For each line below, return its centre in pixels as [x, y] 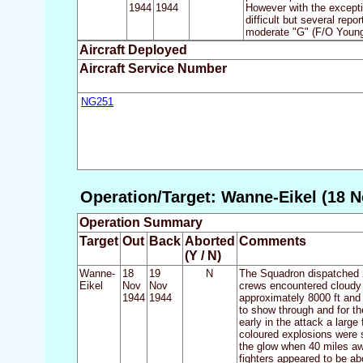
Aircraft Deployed [133, 50]
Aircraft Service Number [153, 69]
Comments [272, 241]
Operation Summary [141, 223]
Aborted [209, 241]
